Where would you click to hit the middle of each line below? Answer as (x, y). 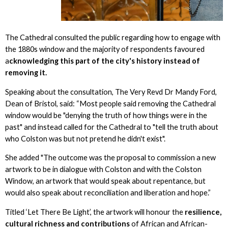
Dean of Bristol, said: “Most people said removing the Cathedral (110, 103)
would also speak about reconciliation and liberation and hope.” (108, 193)
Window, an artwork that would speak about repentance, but (105, 181)
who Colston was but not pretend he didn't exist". (86, 138)
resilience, (203, 212)
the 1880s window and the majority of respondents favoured (105, 49)
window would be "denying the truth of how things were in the (106, 115)
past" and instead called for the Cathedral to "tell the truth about (111, 127)
